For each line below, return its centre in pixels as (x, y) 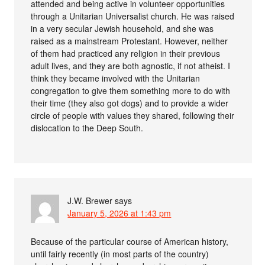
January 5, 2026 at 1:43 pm (119, 213)
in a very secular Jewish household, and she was (122, 28)
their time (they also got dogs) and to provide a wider (130, 103)
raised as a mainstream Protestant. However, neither (130, 41)
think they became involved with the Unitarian (116, 78)
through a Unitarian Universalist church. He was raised (133, 16)
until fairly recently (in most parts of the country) (120, 253)
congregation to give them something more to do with (131, 90)
